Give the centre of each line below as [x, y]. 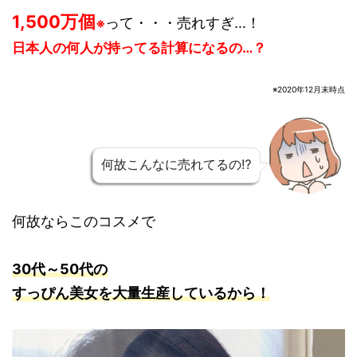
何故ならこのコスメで [84, 222]
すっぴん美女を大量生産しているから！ [141, 293]
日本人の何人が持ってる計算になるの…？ [139, 48]
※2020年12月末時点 [309, 90]
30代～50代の [60, 269]
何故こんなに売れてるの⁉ [177, 165]
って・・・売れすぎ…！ [183, 23]
